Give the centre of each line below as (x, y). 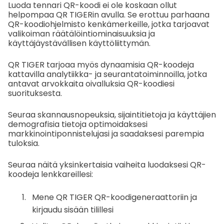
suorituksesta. (35, 93)
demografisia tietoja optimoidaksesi (78, 124)
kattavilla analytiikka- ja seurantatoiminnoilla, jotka (107, 74)
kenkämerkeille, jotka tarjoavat (148, 24)
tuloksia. (24, 143)
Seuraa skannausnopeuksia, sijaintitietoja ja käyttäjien (112, 114)
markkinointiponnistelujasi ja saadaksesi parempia (106, 133)
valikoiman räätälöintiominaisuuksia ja (81, 33)
